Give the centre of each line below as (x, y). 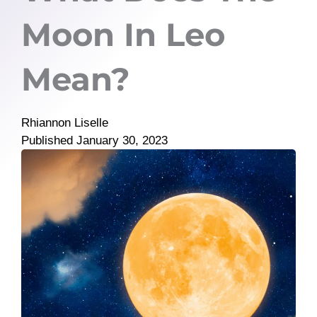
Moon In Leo (123, 34)
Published (47, 140)
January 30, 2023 (122, 140)
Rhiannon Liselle (65, 123)
